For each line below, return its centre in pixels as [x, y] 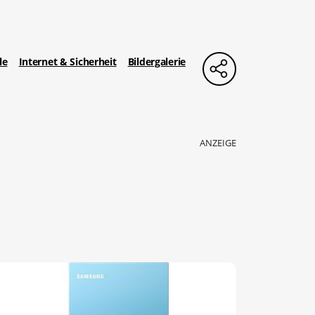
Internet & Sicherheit [67, 62]
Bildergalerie [156, 62]
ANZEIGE [218, 142]
